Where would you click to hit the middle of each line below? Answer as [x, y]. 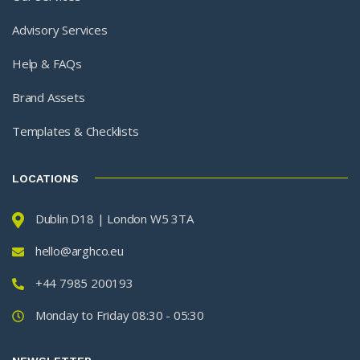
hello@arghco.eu [79, 250]
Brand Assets [49, 97]
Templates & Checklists [76, 131]
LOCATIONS [45, 179]
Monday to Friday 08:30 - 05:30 [119, 315]
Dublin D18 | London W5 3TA [114, 218]
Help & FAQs [47, 63]
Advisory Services [60, 29]
